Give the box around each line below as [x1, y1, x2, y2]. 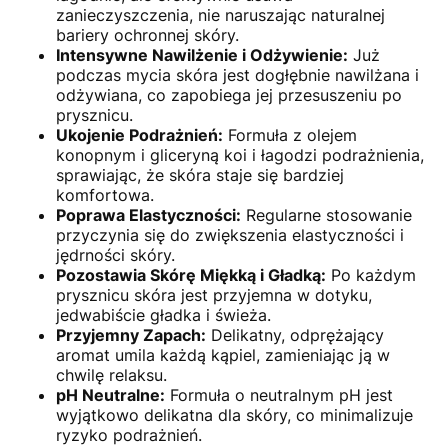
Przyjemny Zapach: [56, 324, 206, 345]
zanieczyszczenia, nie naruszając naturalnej [56, 4, 385, 25]
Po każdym [326, 264, 416, 285]
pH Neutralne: [56, 384, 165, 405]
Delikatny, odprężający [206, 324, 384, 345]
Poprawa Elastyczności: [56, 204, 241, 225]
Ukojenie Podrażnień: [56, 124, 223, 145]
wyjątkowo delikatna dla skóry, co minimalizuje [56, 404, 413, 425]
